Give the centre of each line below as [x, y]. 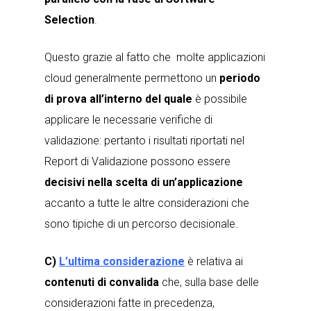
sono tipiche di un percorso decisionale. [141, 224]
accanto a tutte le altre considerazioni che [147, 203]
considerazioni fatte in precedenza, [129, 303]
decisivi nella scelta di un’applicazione [144, 182]
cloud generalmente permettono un [132, 78]
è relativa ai [214, 261]
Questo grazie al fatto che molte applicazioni [155, 57]
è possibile [220, 99]
